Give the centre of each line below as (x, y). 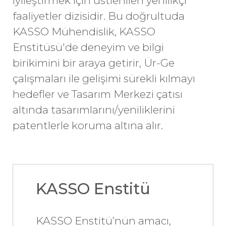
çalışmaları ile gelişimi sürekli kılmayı (104, 78)
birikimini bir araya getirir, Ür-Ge (94, 63)
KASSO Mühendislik (64, 32)
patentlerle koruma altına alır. (88, 125)
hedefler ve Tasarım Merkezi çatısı (98, 94)
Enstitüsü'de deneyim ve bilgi (88, 47)
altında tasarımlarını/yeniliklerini (94, 110)
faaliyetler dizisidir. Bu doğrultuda (99, 16)
